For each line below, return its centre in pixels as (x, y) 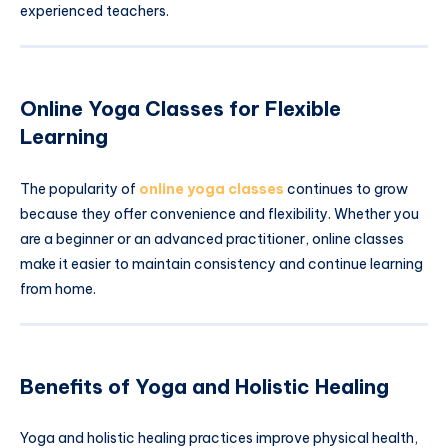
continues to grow (346, 188)
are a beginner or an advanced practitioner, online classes (212, 238)
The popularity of (79, 188)
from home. (58, 288)
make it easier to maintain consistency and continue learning (221, 263)
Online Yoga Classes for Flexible (180, 109)
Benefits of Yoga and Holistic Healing (204, 386)
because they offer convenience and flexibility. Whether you (219, 213)
